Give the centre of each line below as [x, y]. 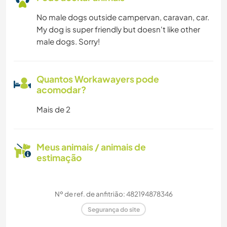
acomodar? [61, 90]
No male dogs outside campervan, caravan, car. [123, 17]
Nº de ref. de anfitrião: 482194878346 [113, 194]
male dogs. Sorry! [68, 42]
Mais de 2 [53, 109]
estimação [59, 158]
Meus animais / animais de [91, 147]
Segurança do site [113, 209]
